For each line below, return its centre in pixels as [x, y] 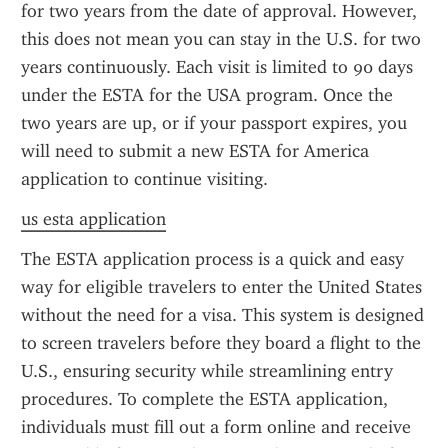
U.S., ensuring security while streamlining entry [207, 371]
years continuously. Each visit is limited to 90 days [217, 67]
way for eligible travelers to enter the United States [221, 287]
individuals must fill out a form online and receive [216, 427]
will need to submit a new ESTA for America [195, 151]
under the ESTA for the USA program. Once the [207, 95]
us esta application [93, 219]
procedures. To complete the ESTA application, [204, 399]
